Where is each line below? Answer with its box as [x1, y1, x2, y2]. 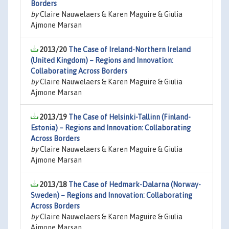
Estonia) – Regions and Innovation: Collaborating [31, 124, 191, 132]
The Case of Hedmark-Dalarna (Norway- [68, 180, 201, 189]
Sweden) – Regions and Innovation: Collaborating [31, 191, 192, 199]
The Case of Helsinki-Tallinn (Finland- [68, 113, 191, 121]
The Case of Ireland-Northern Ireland [68, 45, 191, 54]
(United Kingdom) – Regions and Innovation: [31, 56, 173, 64]
